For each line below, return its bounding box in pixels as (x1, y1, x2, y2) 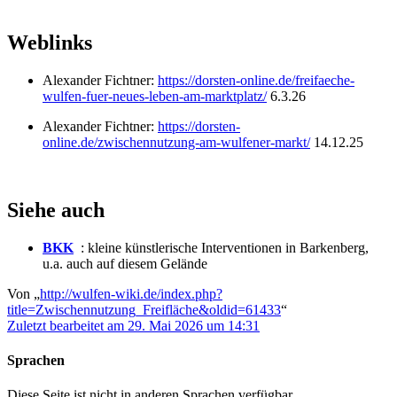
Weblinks (7, 31, 92, 55)
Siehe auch (7, 198, 105, 222)
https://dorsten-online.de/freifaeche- (158, 73, 354, 89)
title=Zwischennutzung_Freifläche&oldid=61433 (7, 301, 281, 317)
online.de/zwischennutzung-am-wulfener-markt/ (43, 135, 310, 151)
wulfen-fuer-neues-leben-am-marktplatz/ (43, 89, 267, 105)
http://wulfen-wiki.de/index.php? (40, 285, 222, 301)
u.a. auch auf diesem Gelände (43, 255, 207, 271)
